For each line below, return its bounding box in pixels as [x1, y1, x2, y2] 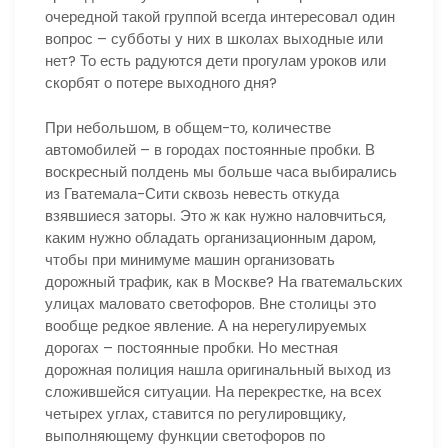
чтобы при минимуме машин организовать [45, 248, 335, 270]
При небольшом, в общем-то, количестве [45, 116, 331, 138]
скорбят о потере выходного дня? [45, 72, 277, 93]
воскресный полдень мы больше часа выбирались [45, 160, 397, 182]
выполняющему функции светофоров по [45, 424, 325, 446]
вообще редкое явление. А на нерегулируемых [45, 314, 367, 336]
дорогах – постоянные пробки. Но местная [45, 336, 338, 358]
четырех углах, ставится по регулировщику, [45, 402, 346, 424]
